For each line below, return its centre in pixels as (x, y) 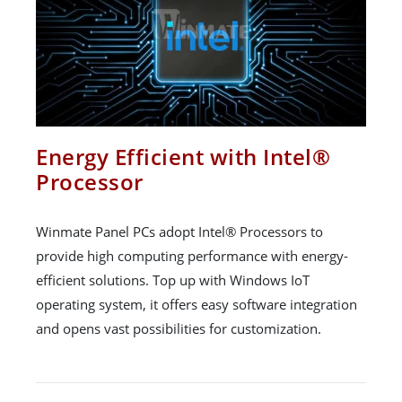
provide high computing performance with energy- (192, 255)
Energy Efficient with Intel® (183, 156)
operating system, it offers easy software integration (197, 304)
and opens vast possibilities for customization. (179, 328)
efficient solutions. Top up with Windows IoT (173, 280)
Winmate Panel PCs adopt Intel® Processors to (179, 231)
